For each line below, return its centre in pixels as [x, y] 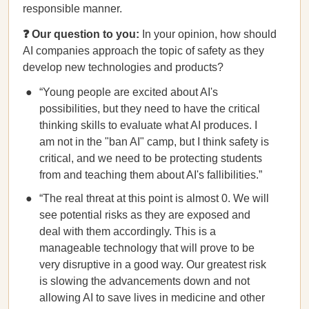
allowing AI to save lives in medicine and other [152, 298]
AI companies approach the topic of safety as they [143, 51]
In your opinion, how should [209, 34]
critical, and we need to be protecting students [151, 158]
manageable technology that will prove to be [147, 248]
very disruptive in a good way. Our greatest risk [153, 265]
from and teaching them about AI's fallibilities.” [151, 175]
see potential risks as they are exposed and [145, 215]
